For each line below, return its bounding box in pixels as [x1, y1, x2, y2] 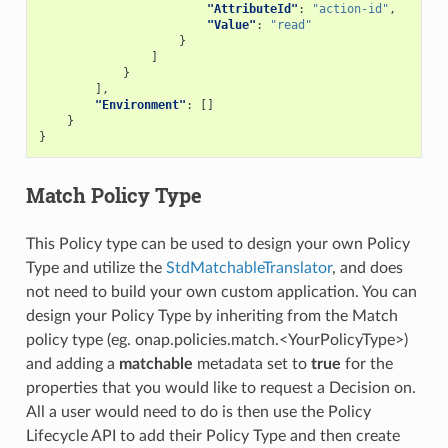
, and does [331, 260, 403, 277]
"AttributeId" [206, 2, 298, 17]
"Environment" [94, 98, 186, 113]
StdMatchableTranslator [165, 260, 332, 277]
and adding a [25, 356, 119, 373]
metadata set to [192, 356, 311, 373]
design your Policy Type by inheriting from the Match [25, 308, 398, 325]
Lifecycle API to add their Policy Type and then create [25, 428, 400, 445]
